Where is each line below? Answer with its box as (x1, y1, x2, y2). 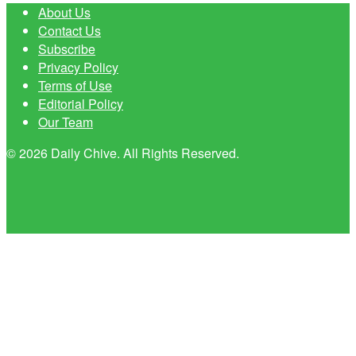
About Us (38, 2, 91, 21)
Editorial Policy (38, 94, 123, 113)
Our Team (38, 112, 93, 131)
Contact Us (38, 21, 101, 40)
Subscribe (38, 39, 95, 58)
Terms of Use (38, 75, 112, 95)
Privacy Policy (38, 57, 118, 76)
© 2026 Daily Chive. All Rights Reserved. (6, 143, 239, 162)
